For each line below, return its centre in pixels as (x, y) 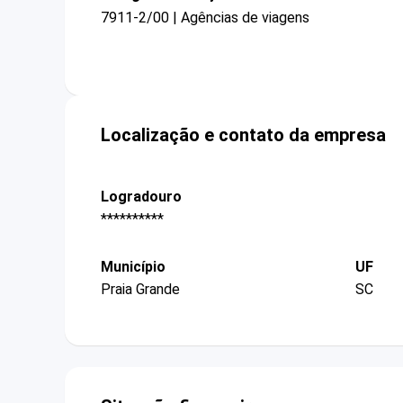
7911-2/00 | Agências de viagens (205, 17)
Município (133, 267)
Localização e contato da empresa (243, 134)
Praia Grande (140, 290)
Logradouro (141, 196)
